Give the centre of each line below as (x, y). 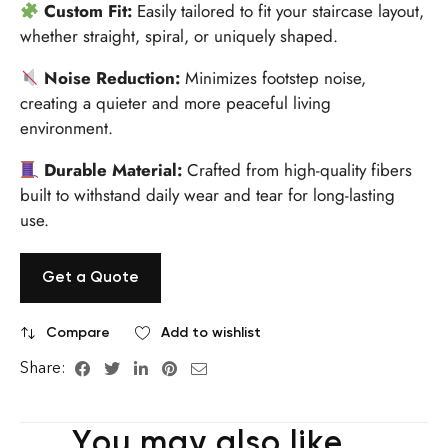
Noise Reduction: (112, 77)
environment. (66, 127)
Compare (78, 332)
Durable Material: (113, 169)
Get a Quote (90, 276)
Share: (45, 367)
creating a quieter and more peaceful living (175, 102)
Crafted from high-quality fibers (297, 169)
